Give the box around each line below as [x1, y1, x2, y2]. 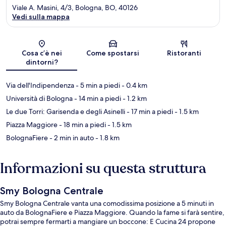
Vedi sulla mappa [12, 12, 70, 22]
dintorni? [25, 58, 58, 67]
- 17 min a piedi [125, 107, 173, 117]
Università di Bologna [6, 94, 73, 103]
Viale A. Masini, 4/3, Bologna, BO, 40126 [12, 3, 138, 13]
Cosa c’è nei [21, 48, 62, 58]
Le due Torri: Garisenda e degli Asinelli [6, 107, 125, 117]
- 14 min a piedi [73, 94, 121, 103]
